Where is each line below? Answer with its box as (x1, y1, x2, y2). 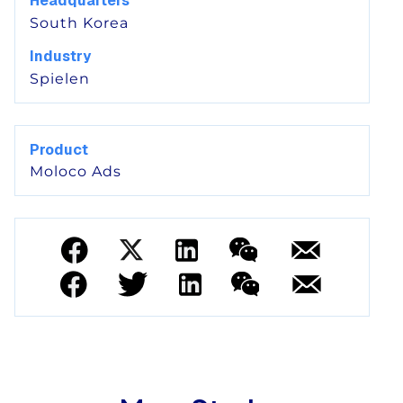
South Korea (30, 13, 129, 31)
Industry (30, 46, 91, 66)
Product (30, 139, 88, 159)
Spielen (30, 69, 90, 87)
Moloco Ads (30, 162, 121, 180)
